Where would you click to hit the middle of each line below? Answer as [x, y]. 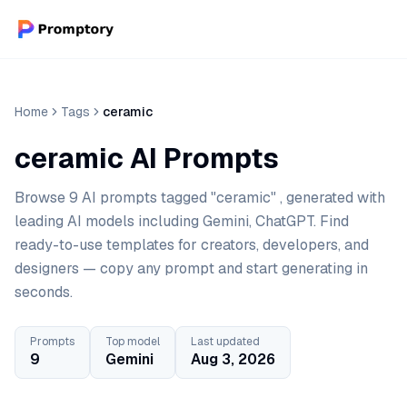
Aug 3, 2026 [233, 359]
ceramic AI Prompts [147, 159]
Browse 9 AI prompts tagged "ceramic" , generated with [200, 198]
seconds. [44, 292]
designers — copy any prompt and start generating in [191, 268]
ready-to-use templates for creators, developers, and [192, 245]
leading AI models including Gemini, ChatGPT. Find [182, 221]
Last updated [225, 342]
